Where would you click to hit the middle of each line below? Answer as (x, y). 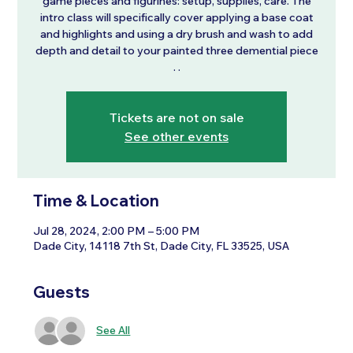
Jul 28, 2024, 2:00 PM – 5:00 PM (117, 230)
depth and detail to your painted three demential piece (176, 50)
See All (113, 330)
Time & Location (97, 200)
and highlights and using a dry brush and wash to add (176, 33)
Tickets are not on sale (176, 117)
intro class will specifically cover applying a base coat (176, 17)
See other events (176, 136)
